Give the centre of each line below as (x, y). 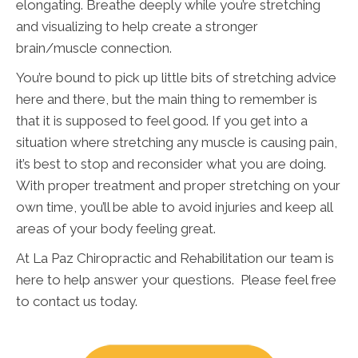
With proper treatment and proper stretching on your (178, 185)
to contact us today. (77, 301)
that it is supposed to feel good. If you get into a (162, 120)
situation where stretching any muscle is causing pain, (177, 142)
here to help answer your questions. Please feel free (176, 279)
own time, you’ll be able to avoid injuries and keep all (174, 207)
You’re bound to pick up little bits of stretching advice (176, 77)
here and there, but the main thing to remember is (167, 99)
